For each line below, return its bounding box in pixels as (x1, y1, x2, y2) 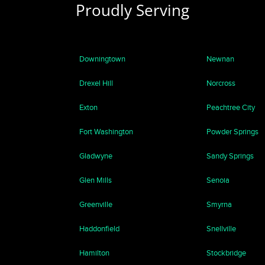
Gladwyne (79, 151, 113, 160)
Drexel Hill (79, 79, 114, 88)
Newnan (206, 54, 234, 63)
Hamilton (79, 248, 110, 257)
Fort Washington (79, 127, 134, 136)
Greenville (79, 200, 113, 209)
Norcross (206, 79, 235, 88)
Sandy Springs (206, 151, 254, 160)
